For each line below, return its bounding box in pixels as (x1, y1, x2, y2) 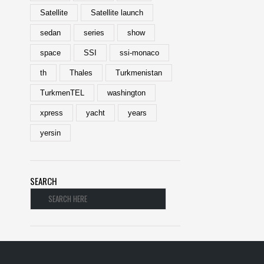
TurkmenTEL (40, 88, 84, 97)
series (84, 28, 104, 37)
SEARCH (30, 174, 57, 187)
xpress (40, 108, 63, 117)
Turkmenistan (115, 68, 162, 77)
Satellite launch (91, 8, 143, 17)
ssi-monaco (120, 48, 159, 57)
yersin (40, 128, 61, 137)
